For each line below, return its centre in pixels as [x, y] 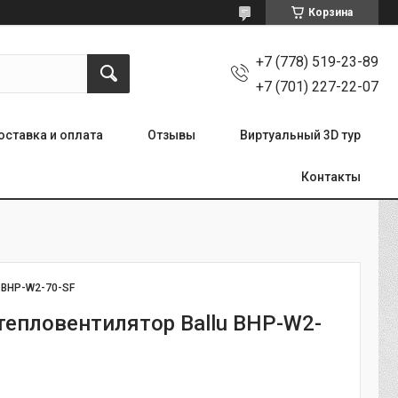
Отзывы [171, 135]
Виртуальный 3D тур [300, 135]
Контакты [331, 176]
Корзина [330, 12]
